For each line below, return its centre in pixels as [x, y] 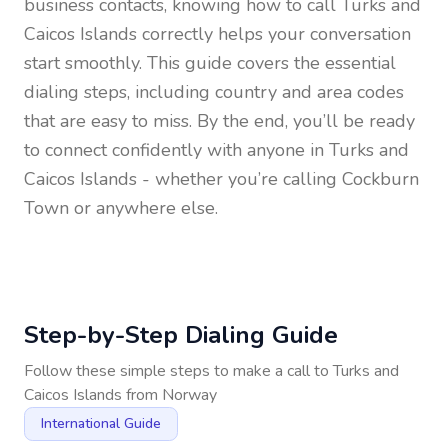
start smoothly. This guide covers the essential [210, 63]
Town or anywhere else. [121, 208]
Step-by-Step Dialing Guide [181, 335]
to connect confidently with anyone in [176, 150]
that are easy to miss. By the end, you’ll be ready [219, 121]
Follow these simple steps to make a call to [178, 371]
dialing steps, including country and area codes [214, 92]
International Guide [101, 423]
